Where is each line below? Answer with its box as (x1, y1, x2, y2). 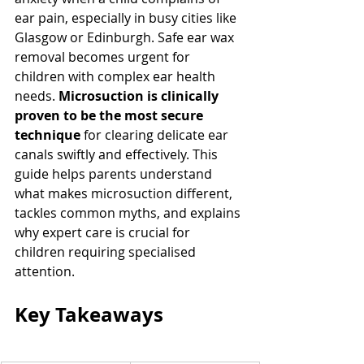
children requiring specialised (15, 242, 199, 261)
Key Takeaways (15, 300, 163, 328)
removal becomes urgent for (15, 47, 193, 66)
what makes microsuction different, (15, 184, 236, 202)
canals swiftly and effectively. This (15, 145, 221, 163)
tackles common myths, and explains (15, 203, 244, 222)
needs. (15, 86, 58, 105)
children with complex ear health (15, 67, 219, 85)
